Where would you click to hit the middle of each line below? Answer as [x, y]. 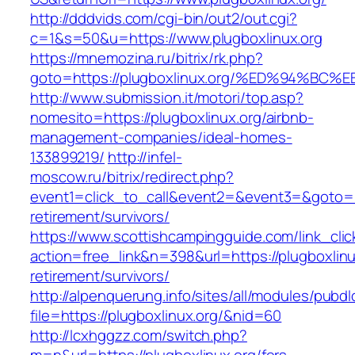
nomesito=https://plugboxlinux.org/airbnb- [172, 118]
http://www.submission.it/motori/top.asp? [167, 98]
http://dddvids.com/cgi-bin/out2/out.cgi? [164, 19]
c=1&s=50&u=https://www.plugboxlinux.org [177, 38]
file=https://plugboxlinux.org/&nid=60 [156, 316]
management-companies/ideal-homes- [161, 137]
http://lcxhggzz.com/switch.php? [139, 336]
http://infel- [145, 157]
